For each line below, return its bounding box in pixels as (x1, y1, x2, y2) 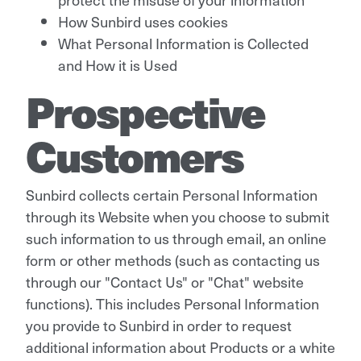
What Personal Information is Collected (58, 31, 309, 54)
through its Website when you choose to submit (26, 205, 330, 227)
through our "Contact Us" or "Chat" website (26, 270, 304, 293)
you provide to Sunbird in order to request (26, 313, 292, 336)
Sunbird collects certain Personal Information (26, 183, 317, 205)
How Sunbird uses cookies (58, 10, 228, 32)
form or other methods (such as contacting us (26, 248, 320, 271)
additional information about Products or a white (26, 335, 335, 358)
